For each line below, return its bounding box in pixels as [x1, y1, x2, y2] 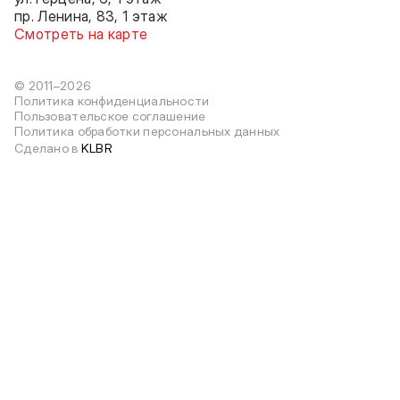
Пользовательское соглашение [14, 106, 206, 124]
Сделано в [14, 138, 81, 156]
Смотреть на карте [14, 23, 148, 43]
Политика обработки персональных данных [14, 121, 280, 139]
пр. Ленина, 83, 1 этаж [14, 5, 169, 25]
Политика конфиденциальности [14, 91, 210, 109]
